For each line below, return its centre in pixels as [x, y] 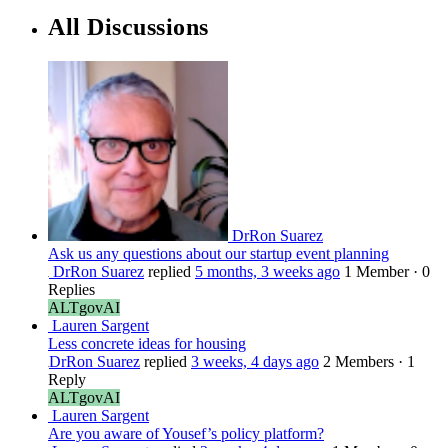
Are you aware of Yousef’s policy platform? [186, 433]
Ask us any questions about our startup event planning [218, 253]
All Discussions [128, 26]
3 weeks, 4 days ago [255, 361]
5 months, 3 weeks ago [267, 271]
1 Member [376, 271]
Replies [71, 289]
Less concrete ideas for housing [147, 343]
